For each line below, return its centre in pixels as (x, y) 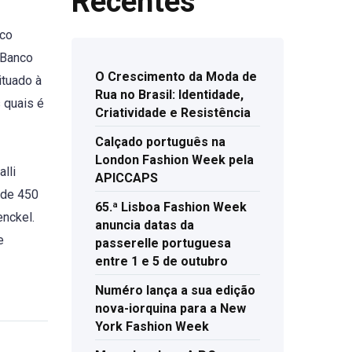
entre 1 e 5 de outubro (161, 262)
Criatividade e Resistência (173, 113)
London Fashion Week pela (174, 160)
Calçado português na (160, 142)
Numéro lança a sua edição (175, 291)
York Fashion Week (152, 327)
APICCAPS (126, 178)
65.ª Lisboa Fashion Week (171, 207)
